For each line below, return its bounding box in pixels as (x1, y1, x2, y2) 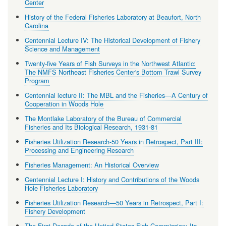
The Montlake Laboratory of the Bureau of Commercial (24, 114, 182, 124)
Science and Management (24, 44, 100, 54)
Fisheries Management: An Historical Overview (24, 160, 159, 170)
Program (24, 76, 49, 86)
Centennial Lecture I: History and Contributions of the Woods (24, 175, 199, 185)
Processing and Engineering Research (24, 145, 134, 155)
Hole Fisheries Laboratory (24, 183, 98, 193)
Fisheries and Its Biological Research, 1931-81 (24, 122, 158, 132)
